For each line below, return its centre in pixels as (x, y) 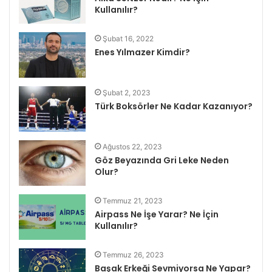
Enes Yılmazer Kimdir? (143, 53)
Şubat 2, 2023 (127, 93)
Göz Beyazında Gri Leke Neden (162, 161)
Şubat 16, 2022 (128, 39)
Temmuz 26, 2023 (134, 255)
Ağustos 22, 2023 (133, 147)
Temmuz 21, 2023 (133, 201)
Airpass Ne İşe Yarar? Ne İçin (157, 215)
